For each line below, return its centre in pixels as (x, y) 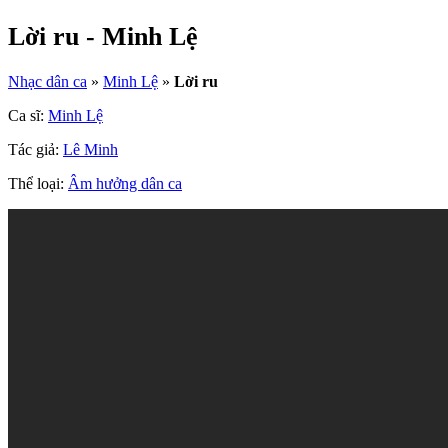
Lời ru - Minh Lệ (103, 37)
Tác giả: (35, 150)
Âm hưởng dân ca (125, 184)
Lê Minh (90, 150)
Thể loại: (38, 184)
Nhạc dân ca (47, 82)
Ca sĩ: (28, 116)
